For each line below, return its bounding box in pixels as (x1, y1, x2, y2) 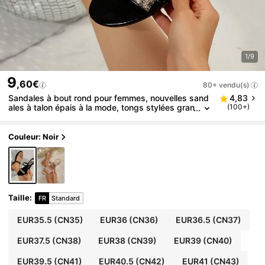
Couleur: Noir (8, 132, 59, 142)
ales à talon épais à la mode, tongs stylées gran (8, 102, 195, 112)
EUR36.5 (175, 214, 211, 225)
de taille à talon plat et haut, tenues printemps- (8, 112, 191, 122)
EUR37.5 (17, 235, 50, 245)
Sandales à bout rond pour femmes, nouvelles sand (8, 93, 209, 103)
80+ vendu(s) (203, 80, 250, 89)
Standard (51, 193, 80, 202)
